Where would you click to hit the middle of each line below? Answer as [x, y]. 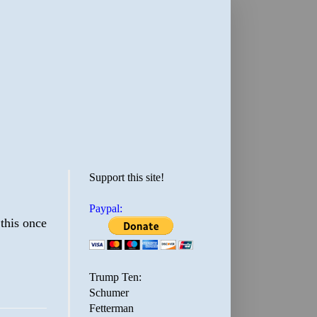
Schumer [109, 293]
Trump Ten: [115, 277]
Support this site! [127, 177]
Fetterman [111, 308]
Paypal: [106, 208]
